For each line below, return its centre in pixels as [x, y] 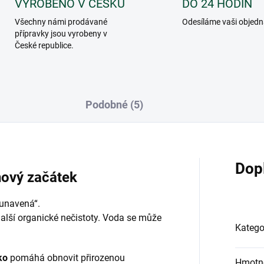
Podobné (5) [114, 105]
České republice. [44, 45]
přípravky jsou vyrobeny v [61, 34]
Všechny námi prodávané [61, 22]
